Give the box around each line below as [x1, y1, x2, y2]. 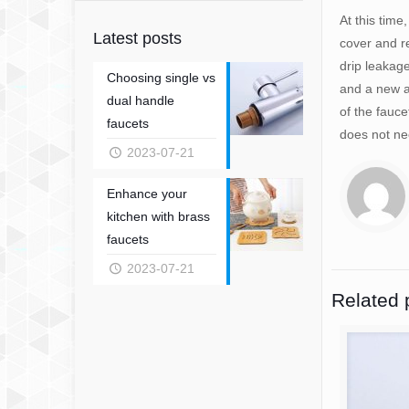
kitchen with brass [107, 209, 210, 225]
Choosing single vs [107, 70, 215, 86]
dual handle [107, 93, 174, 109]
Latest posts [93, 29, 182, 48]
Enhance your [107, 186, 187, 202]
